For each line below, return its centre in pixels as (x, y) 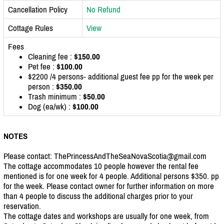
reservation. (22, 206)
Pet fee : (42, 66)
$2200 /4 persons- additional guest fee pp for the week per (121, 76)
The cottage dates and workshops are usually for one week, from (106, 216)
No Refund (103, 9)
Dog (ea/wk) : (50, 106)
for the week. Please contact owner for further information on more (109, 186)
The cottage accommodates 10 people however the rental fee (101, 166)
